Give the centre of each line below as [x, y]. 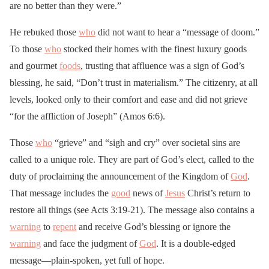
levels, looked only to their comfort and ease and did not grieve [128, 99]
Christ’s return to [218, 193]
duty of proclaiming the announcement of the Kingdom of [120, 176]
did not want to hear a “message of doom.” [177, 32]
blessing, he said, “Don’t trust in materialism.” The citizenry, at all [134, 82]
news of [148, 193]
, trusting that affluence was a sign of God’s [162, 65]
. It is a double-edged [196, 243]
